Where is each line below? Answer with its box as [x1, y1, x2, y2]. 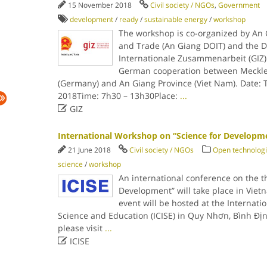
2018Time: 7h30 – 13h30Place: [57, 90, 180, 101]
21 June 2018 [67, 145, 113, 155]
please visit [57, 222, 105, 234]
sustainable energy [144, 14, 207, 24]
